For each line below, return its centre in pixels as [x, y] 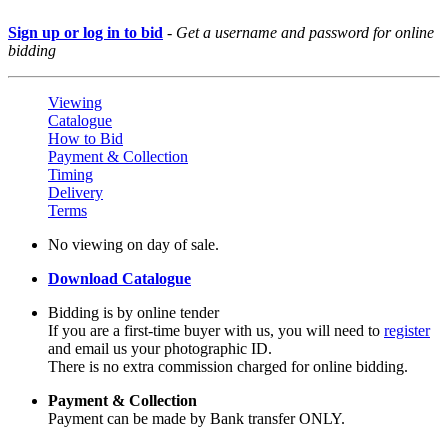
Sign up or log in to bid [85, 33]
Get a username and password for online [305, 33]
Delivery [75, 193]
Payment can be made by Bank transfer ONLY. [196, 419]
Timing [70, 175]
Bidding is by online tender [133, 313]
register [407, 331]
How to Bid [85, 139]
